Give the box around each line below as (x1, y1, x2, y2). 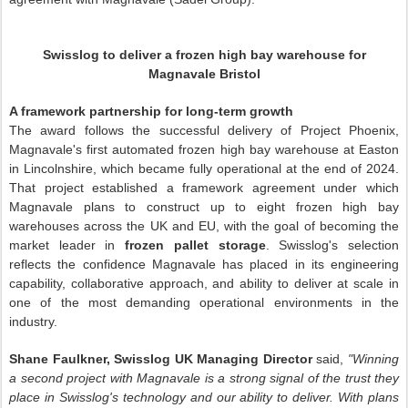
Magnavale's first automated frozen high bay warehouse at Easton (9, 142, 399, 157)
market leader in (9, 238, 126, 252)
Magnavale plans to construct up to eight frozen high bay (9, 199, 399, 214)
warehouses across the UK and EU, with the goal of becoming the (9, 219, 399, 233)
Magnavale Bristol (148, 66, 260, 81)
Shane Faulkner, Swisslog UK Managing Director (9, 352, 312, 366)
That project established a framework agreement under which (9, 180, 399, 195)
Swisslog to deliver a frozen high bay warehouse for (42, 47, 366, 62)
